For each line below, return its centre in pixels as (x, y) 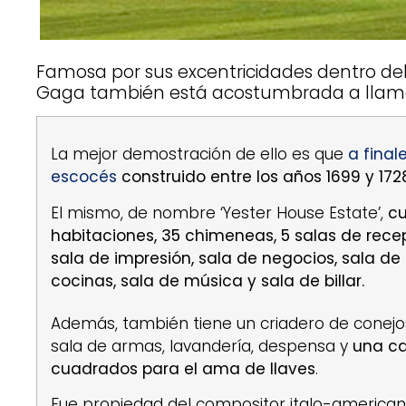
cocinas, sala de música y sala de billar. (208, 280)
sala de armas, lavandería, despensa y (202, 347)
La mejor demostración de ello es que (200, 155)
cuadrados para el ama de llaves (184, 369)
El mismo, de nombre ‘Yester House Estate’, (220, 213)
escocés (84, 177)
